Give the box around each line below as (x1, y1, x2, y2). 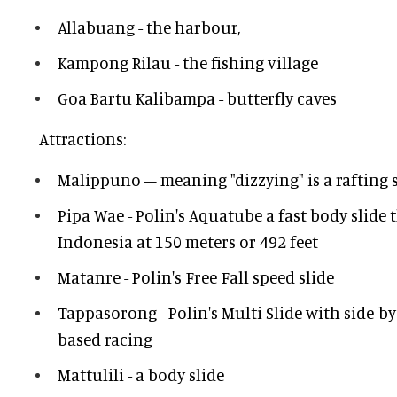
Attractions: (35, 128, 126, 150)
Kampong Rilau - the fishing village (58, 52, 318, 74)
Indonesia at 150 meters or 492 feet (58, 231, 318, 253)
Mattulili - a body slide (58, 364, 224, 385)
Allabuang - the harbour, (58, 17, 240, 38)
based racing (58, 329, 152, 350)
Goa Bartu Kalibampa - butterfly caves (58, 88, 337, 109)
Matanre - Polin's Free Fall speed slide (58, 267, 334, 288)
